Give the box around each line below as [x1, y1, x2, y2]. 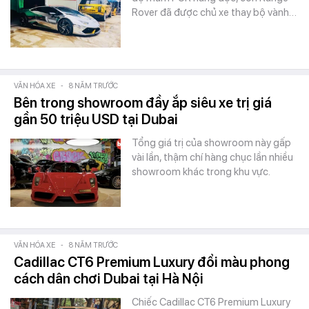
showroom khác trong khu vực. [132, 166, 270, 178]
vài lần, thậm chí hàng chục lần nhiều [132, 151, 293, 163]
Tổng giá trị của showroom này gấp [132, 137, 291, 149]
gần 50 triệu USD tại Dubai [14, 111, 178, 128]
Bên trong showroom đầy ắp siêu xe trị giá [14, 94, 272, 111]
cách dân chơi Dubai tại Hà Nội [14, 270, 203, 287]
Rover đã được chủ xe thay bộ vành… [132, 6, 297, 19]
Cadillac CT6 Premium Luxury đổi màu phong [14, 254, 290, 270]
